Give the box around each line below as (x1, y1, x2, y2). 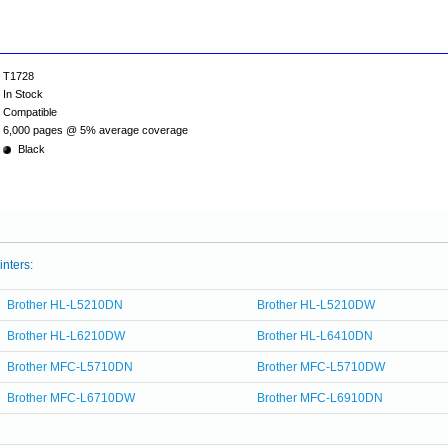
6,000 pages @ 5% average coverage (3, 124, 188, 136)
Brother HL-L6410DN (257, 329, 374, 343)
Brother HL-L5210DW (257, 298, 376, 312)
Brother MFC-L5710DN (6, 360, 133, 374)
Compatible (3, 106, 57, 118)
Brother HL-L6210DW (6, 329, 125, 343)
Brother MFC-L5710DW (257, 360, 386, 374)
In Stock (3, 88, 43, 100)
